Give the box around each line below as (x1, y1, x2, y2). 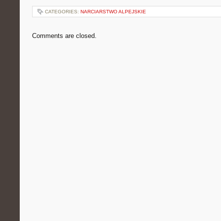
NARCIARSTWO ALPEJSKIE (80, 9, 146, 14)
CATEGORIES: (45, 9, 80, 14)
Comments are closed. (32, 32, 97, 39)
